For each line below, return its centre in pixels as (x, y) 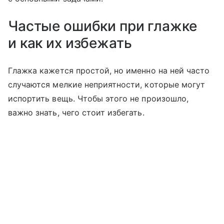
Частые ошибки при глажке (102, 26)
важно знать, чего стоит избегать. (76, 112)
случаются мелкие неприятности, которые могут (107, 84)
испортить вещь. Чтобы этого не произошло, (98, 98)
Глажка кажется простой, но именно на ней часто (109, 70)
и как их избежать (70, 43)
